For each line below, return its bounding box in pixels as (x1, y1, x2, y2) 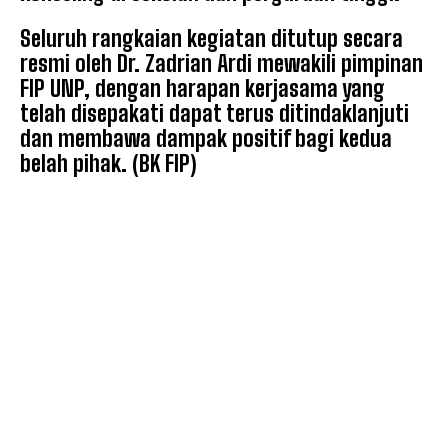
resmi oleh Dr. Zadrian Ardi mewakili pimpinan (20, 50, 423, 78)
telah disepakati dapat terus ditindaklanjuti (20, 100, 409, 128)
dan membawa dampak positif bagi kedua (20, 125, 392, 153)
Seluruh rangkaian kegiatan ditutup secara (20, 25, 403, 53)
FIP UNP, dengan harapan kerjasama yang (20, 75, 385, 103)
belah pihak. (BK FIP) (20, 150, 197, 178)
